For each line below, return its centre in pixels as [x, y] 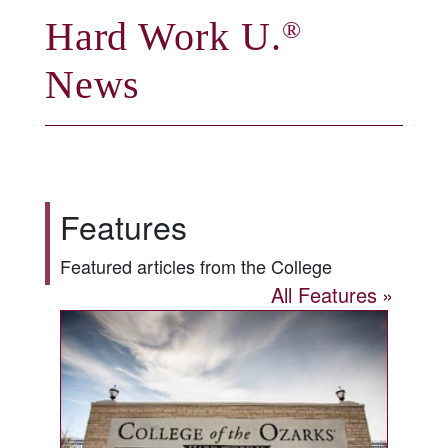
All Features [324, 294]
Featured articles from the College [195, 266]
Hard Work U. [163, 36]
